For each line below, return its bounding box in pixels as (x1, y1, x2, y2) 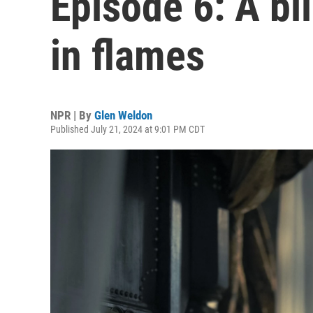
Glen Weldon (94, 108, 152, 122)
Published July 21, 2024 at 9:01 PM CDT (50, 124, 205, 135)
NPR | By (50, 108, 94, 122)
